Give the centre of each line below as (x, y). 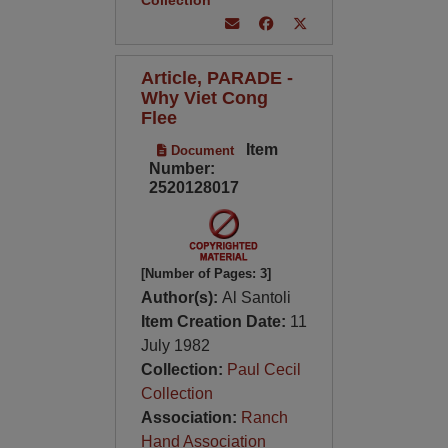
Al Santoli (256, 297)
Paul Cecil (263, 369)
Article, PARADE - (216, 77)
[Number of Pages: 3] (205, 273)
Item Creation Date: (215, 321)
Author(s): (181, 297)
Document (200, 150)
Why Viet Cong (204, 97)
